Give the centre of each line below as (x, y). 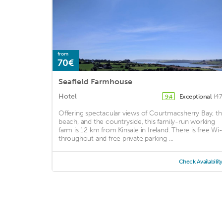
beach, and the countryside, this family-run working (137, 122)
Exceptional (196, 97)
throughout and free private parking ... (116, 139)
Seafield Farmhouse (95, 82)
